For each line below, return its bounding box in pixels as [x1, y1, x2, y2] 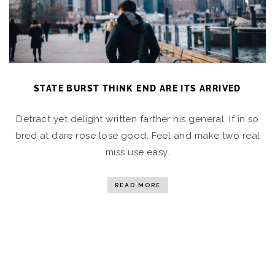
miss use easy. [105, 146, 170, 158]
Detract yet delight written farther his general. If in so [16, 113, 259, 125]
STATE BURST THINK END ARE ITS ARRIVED [34, 83, 241, 93]
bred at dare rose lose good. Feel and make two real [15, 130, 260, 141]
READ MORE [114, 181, 161, 188]
